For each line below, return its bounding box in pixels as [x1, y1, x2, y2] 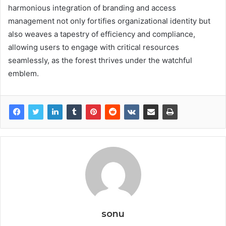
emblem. [8, 68, 39, 78]
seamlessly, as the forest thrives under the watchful [8, 55, 192, 65]
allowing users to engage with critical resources [8, 42, 179, 52]
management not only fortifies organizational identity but [8, 16, 210, 26]
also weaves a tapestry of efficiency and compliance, [8, 29, 195, 39]
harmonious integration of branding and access [8, 3, 176, 13]
